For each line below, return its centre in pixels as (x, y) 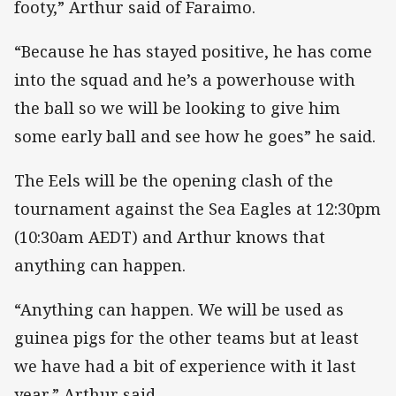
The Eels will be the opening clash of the (174, 181)
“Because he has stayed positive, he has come (193, 51)
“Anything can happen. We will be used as (179, 310)
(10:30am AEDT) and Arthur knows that (170, 237)
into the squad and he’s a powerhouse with (185, 79)
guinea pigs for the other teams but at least (187, 338)
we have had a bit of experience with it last (185, 366)
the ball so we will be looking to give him (177, 107)
